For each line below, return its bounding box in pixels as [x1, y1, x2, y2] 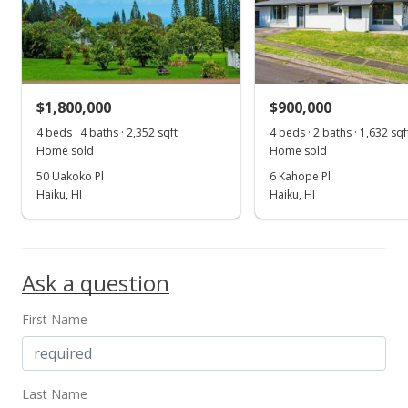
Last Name [22, 385, 87, 403]
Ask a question [22, 268, 169, 298]
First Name [22, 311, 87, 328]
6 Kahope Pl [270, 168, 331, 184]
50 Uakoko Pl [36, 168, 104, 184]
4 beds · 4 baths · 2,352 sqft [36, 125, 178, 140]
